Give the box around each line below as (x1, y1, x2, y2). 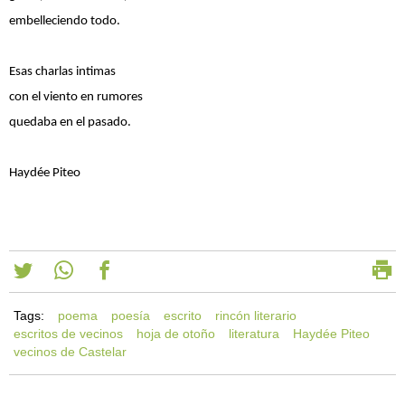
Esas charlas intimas (9, 64, 129, 79)
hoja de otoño (137, 325, 215, 341)
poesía (111, 307, 150, 323)
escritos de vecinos (14, 325, 123, 341)
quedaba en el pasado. (9, 115, 131, 129)
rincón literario (215, 307, 297, 323)
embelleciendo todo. (9, 14, 120, 28)
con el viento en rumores (9, 89, 148, 104)
